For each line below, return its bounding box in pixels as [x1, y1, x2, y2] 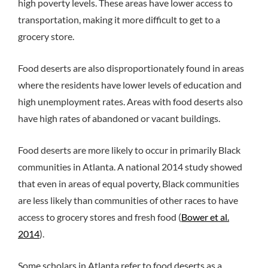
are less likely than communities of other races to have [18, 194, 238, 206]
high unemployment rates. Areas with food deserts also [18, 96, 243, 108]
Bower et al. [181, 211, 229, 223]
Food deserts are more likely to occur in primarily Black [18, 144, 240, 156]
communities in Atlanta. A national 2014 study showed [18, 160, 242, 172]
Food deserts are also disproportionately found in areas [18, 62, 244, 74]
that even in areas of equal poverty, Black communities [18, 177, 239, 189]
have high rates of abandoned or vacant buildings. [18, 112, 220, 124]
